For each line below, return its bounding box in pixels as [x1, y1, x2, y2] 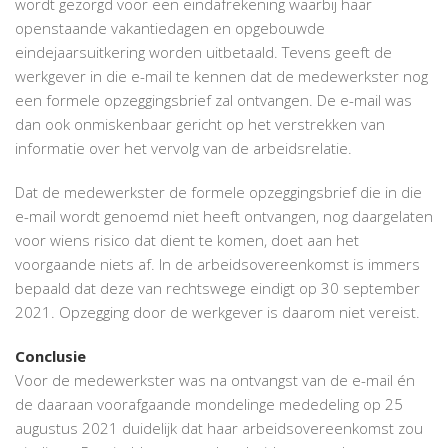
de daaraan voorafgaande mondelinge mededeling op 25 [15, 393, 403, 414]
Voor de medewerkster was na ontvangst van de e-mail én [15, 369, 415, 390]
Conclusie [15, 345, 86, 366]
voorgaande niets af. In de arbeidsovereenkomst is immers [15, 253, 420, 274]
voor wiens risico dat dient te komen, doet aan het [15, 229, 359, 250]
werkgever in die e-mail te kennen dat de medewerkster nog [15, 65, 428, 86]
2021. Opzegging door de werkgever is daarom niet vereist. [15, 301, 420, 322]
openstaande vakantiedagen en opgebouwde [15, 17, 325, 38]
